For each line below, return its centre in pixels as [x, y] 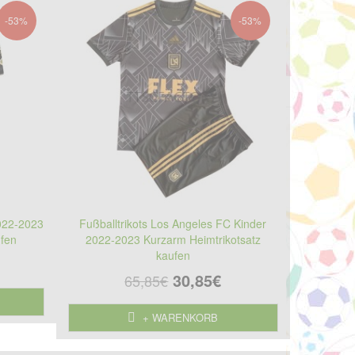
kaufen [173, 255]
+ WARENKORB [179, 317]
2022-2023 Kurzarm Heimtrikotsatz [173, 239]
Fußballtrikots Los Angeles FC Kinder [173, 223]
